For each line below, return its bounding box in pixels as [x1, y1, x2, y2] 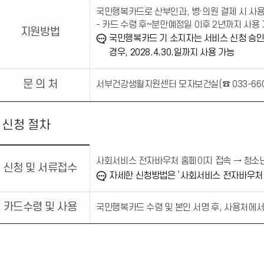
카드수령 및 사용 [3, 201, 77, 213]
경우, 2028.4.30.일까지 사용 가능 [109, 47, 235, 58]
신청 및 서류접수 [3, 162, 77, 174]
